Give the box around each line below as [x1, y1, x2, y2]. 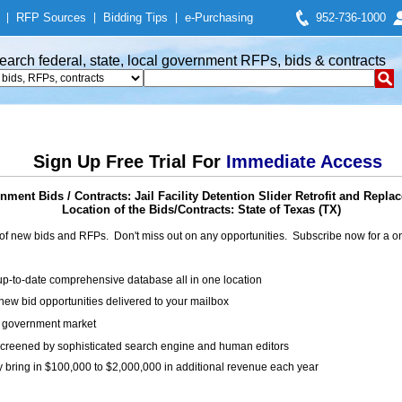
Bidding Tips [103, 11, 168, 24]
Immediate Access [225, 152, 382, 171]
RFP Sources [16, 11, 86, 24]
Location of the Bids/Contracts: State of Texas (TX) [61, 203, 341, 216]
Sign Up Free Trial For [32, 152, 226, 171]
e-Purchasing [185, 11, 253, 24]
